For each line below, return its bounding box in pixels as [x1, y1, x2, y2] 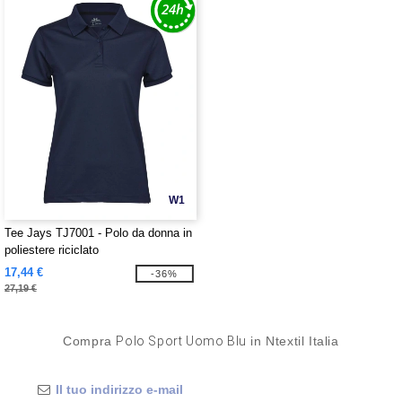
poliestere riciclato [4, 243, 99, 257]
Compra [63, 334, 117, 348]
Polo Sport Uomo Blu [116, 334, 247, 348]
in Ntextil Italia [246, 334, 339, 348]
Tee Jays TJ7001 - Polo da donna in [4, 226, 192, 240]
